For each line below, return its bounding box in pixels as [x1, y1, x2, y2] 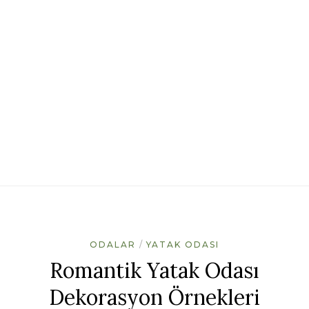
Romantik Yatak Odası [50, 257, 259, 283]
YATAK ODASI [146, 239, 219, 250]
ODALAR [90, 239, 136, 250]
